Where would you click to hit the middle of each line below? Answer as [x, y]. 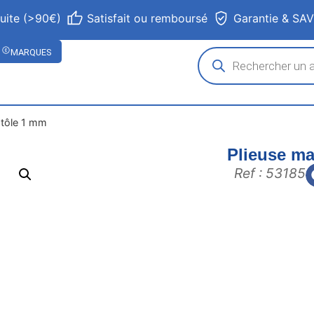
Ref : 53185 [270, 173]
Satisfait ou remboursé [148, 18]
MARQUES [31, 52]
